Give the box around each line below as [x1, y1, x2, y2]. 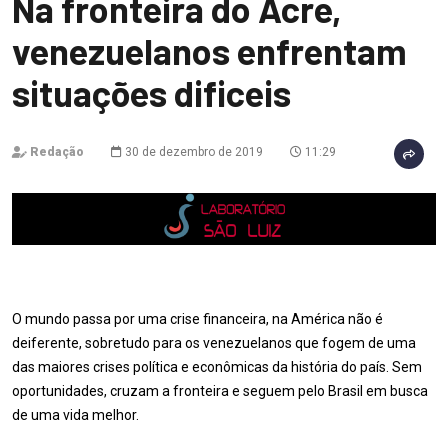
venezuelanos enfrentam [12, 29, 407, 72]
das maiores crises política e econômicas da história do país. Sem [12, 359, 422, 375]
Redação [30, 145, 84, 159]
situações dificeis [12, 71, 291, 114]
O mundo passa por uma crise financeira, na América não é [12, 311, 383, 327]
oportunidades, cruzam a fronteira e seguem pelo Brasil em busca [12, 383, 428, 399]
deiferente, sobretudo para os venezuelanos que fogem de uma [12, 335, 416, 351]
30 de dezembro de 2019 [122, 145, 263, 159]
